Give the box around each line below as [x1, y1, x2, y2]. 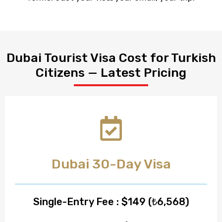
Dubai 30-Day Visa [51, 156, 171, 172]
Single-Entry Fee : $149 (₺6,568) [33, 195, 189, 208]
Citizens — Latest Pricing [36, 65, 186, 80]
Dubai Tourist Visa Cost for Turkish [6, 50, 216, 65]
